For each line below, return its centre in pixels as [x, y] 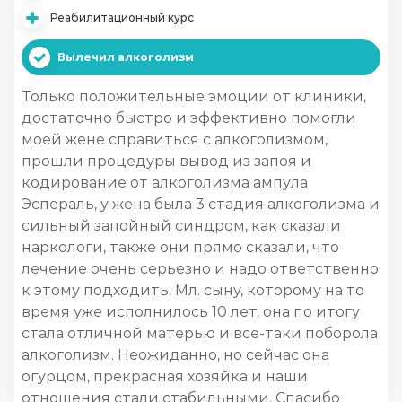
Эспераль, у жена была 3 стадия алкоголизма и [201, 204]
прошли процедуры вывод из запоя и [166, 161]
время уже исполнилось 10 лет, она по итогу [191, 312]
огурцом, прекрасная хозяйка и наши [165, 376]
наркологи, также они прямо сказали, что [180, 247]
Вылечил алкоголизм [126, 57]
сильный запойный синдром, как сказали [181, 226]
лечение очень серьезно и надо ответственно [200, 269]
